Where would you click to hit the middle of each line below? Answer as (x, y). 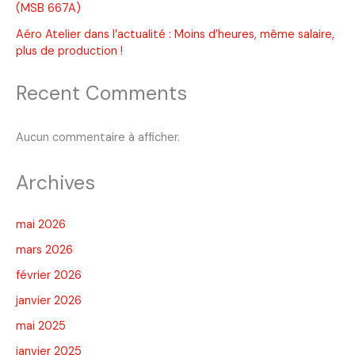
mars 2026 (44, 250)
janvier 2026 (49, 300)
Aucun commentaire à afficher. (98, 138)
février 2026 (49, 275)
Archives (55, 183)
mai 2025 (41, 326)
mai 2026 (41, 224)
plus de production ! (69, 51)
